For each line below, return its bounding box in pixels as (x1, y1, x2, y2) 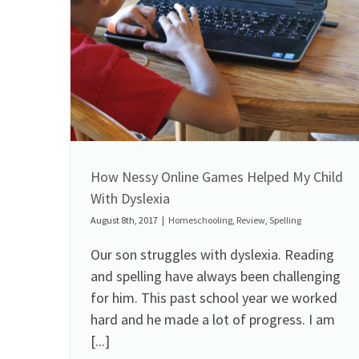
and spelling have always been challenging (91, 267, 341, 286)
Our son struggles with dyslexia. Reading (91, 245, 334, 264)
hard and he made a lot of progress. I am (91, 310, 335, 329)
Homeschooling (168, 214, 232, 227)
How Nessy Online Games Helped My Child (91, 167, 343, 187)
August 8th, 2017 (91, 214, 158, 227)
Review (236, 214, 265, 227)
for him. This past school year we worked (91, 288, 337, 308)
